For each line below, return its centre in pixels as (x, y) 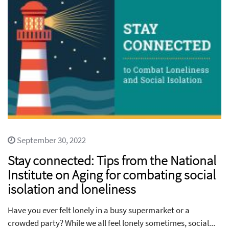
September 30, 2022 (51, 140)
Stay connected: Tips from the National (112, 160)
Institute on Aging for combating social (112, 174)
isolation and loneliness (72, 189)
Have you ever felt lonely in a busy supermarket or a (99, 210)
